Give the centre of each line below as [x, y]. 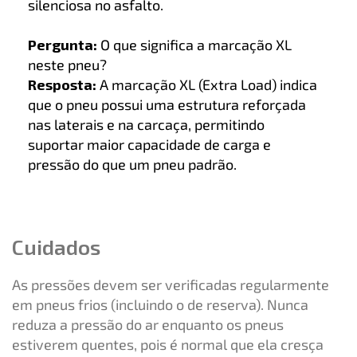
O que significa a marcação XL [194, 45]
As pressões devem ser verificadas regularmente [171, 285]
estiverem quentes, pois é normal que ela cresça [168, 345]
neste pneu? [67, 65]
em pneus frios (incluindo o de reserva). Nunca [160, 305]
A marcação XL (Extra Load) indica [207, 85]
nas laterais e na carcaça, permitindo [146, 125]
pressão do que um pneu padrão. [132, 165]
